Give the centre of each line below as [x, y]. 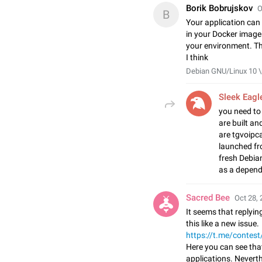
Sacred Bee [208, 198]
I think [197, 57]
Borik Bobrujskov [219, 8]
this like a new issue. [223, 223]
